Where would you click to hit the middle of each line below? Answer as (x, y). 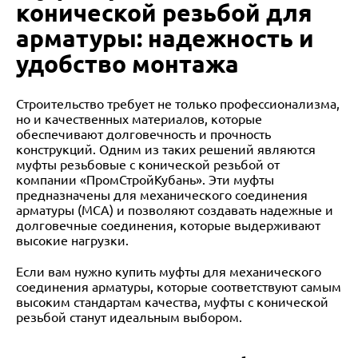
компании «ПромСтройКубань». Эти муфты (145, 180)
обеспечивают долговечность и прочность (143, 134)
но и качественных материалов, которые (139, 119)
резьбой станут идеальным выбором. (129, 317)
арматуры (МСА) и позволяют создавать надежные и (175, 210)
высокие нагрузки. (72, 241)
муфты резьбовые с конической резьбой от (148, 165)
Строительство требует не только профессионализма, (178, 104)
